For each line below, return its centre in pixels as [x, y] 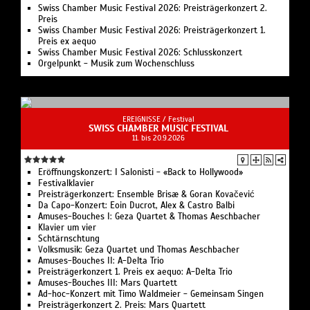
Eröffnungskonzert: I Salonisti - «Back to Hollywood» [140, 173]
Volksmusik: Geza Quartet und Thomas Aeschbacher [139, 250]
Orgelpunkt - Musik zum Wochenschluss [116, 64]
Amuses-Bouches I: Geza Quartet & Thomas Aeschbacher [149, 217]
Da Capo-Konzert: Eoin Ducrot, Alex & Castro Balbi [136, 206]
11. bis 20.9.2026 [158, 138]
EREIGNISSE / [145, 119]
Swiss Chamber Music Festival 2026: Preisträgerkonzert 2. [153, 9]
